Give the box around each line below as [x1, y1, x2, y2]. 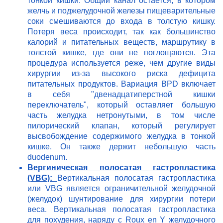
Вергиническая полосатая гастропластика [27, 163, 216, 172]
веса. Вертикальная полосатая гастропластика [27, 205, 216, 214]
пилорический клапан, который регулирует [27, 121, 216, 130]
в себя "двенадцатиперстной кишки [27, 90, 216, 99]
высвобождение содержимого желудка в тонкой [27, 132, 216, 141]
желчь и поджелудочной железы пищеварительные [27, 6, 216, 15]
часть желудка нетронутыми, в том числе [27, 111, 216, 120]
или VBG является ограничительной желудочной [27, 184, 216, 193]
